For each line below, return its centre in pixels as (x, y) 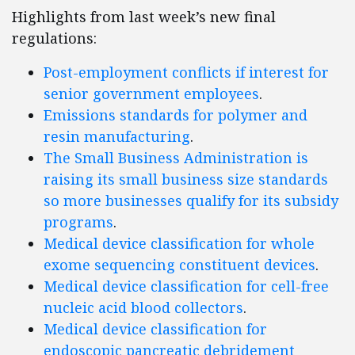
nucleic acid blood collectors (143, 308)
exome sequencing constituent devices (179, 265)
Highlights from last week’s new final (144, 17)
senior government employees (151, 94)
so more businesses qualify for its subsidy (191, 201)
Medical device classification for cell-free (186, 286)
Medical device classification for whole (179, 244)
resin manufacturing (117, 137)
